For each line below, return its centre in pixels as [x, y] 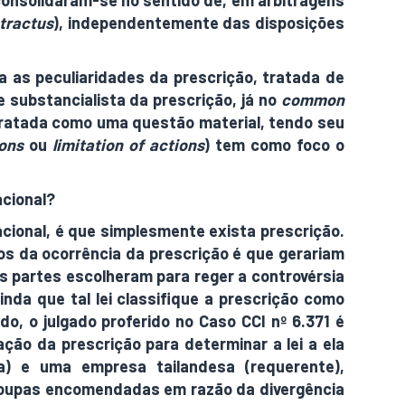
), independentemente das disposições [199, 23]
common [312, 99]
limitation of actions [129, 145]
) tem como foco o [274, 145]
